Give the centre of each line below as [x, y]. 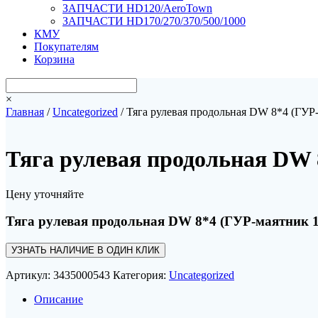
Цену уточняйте [45, 194]
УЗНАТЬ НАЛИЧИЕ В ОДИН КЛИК [86, 251]
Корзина [54, 59]
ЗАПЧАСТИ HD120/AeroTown [137, 8]
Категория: [141, 275]
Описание [59, 300]
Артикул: [29, 275]
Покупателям [66, 46]
